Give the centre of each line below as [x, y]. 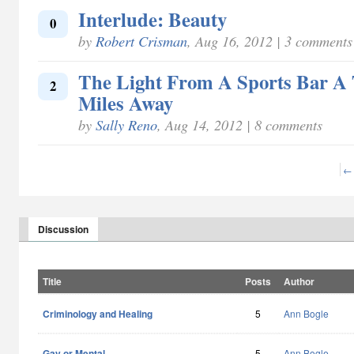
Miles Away [126, 103]
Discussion [63, 229]
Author [299, 281]
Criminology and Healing [98, 314]
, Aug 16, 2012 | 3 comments [270, 41]
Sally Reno [126, 124]
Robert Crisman [141, 41]
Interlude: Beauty [153, 19]
